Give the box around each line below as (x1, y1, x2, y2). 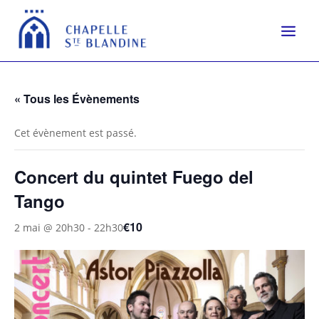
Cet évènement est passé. (14, 126, 137, 140)
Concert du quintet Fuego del (14, 164, 253, 189)
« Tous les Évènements (14, 90, 140, 108)
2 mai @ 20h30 (14, 220, 85, 234)
